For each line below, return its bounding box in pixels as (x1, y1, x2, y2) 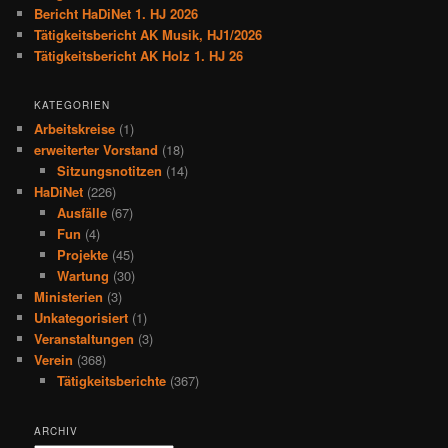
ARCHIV (34, 423, 79, 438)
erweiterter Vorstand (34, 140, 159, 160)
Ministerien (34, 287, 104, 307)
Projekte (56, 245, 108, 265)
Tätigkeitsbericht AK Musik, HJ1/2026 (34, 24, 263, 44)
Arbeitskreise (34, 119, 116, 139)
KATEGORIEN (34, 98, 111, 113)
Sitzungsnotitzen (56, 161, 162, 181)
